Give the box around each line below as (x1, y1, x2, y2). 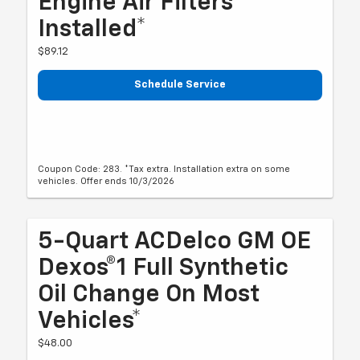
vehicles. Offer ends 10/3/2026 (38, 177, 175, 186)
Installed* (38, 18, 147, 43)
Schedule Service (134, 80, 226, 91)
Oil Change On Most (38, 283, 260, 308)
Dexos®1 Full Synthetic (38, 256, 289, 281)
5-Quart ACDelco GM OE (38, 230, 312, 255)
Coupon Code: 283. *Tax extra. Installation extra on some (38, 165, 291, 174)
